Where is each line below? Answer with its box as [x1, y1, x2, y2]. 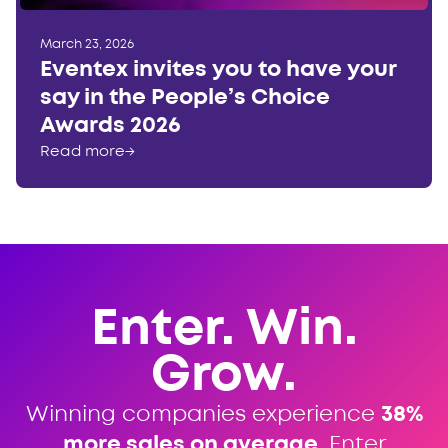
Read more [40, 144, 125, 159]
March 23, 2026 [40, 38, 134, 50]
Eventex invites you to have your [40, 59, 396, 80]
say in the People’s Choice [40, 87, 330, 108]
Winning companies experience [25, 404, 381, 425]
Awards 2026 [40, 115, 181, 136]
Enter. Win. [90, 307, 358, 353]
